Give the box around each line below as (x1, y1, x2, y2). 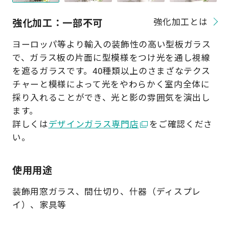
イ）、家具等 (12, 198, 66, 211)
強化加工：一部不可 (12, 15, 103, 30)
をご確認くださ (149, 118, 213, 130)
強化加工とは (153, 15, 208, 28)
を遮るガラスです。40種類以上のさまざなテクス (12, 64, 211, 77)
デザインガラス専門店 (48, 118, 139, 130)
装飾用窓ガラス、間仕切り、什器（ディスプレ (12, 185, 201, 198)
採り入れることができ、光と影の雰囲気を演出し (12, 91, 211, 104)
